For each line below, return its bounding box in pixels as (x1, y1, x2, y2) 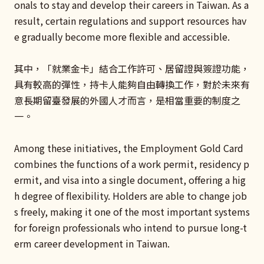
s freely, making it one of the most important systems (14, 204, 250, 219)
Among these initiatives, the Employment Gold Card (14, 141, 243, 156)
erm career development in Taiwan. (14, 236, 172, 251)
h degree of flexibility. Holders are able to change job (14, 189, 247, 203)
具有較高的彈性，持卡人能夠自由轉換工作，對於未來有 (14, 77, 250, 92)
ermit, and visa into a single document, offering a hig (14, 173, 246, 187)
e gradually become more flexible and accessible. (14, 29, 232, 44)
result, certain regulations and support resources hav (14, 14, 246, 28)
